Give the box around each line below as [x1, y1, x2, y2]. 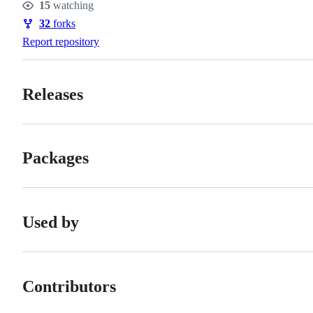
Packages [22, 149, 89, 168]
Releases [22, 85, 83, 103]
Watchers [22, 6, 75, 22]
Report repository [22, 35, 99, 48]
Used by [22, 213, 79, 232]
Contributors [22, 277, 116, 296]
